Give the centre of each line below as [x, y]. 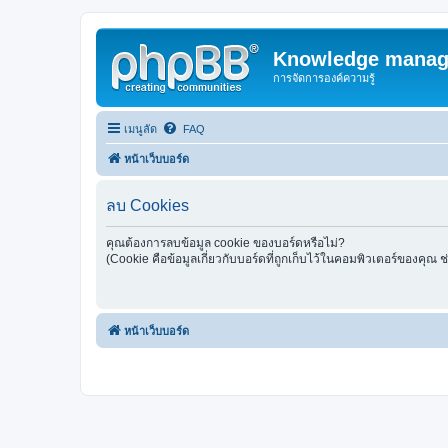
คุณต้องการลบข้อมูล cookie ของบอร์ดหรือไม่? [225, 242]
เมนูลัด [140, 128]
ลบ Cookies [147, 205]
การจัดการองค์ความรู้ [324, 78]
